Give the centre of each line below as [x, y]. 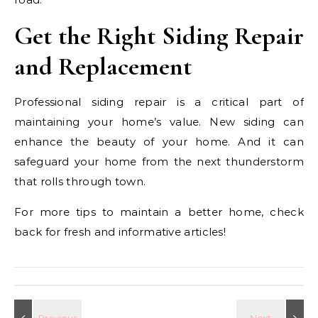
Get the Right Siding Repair [159, 35]
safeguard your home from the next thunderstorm [159, 161]
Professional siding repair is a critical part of [159, 102]
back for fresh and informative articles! [120, 231]
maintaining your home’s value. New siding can [159, 121]
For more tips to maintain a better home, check [159, 212]
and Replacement [103, 66]
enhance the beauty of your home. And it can [159, 141]
